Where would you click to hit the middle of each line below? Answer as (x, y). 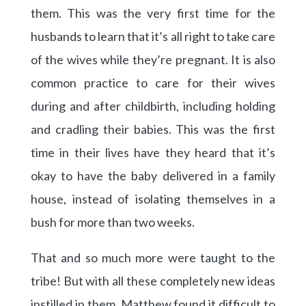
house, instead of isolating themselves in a (153, 199)
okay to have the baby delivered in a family (153, 176)
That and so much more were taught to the (153, 258)
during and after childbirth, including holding (153, 106)
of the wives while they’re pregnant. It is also (153, 60)
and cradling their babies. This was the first (153, 129)
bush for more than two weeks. (112, 222)
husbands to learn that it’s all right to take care (153, 37)
